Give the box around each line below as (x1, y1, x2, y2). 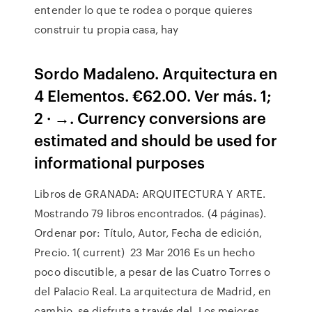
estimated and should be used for (34, 129, 278, 150)
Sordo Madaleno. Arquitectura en (34, 62, 278, 84)
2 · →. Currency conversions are (34, 107, 267, 128)
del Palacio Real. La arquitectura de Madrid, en (34, 283, 271, 299)
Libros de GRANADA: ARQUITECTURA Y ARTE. (34, 186, 266, 201)
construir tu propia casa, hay (34, 22, 182, 37)
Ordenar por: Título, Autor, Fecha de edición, (34, 225, 262, 240)
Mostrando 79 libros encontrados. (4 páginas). (34, 205, 266, 221)
